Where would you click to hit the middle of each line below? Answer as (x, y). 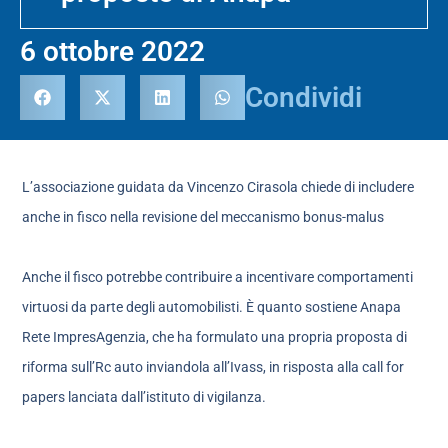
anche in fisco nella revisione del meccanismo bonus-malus (203, 216)
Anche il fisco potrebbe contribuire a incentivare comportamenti (218, 276)
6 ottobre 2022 (112, 52)
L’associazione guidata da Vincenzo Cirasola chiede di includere (218, 186)
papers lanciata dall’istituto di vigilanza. (144, 396)
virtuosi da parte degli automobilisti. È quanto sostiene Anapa (212, 306)
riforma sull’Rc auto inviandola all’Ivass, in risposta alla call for (213, 366)
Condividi (303, 97)
